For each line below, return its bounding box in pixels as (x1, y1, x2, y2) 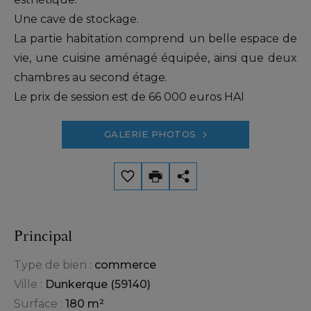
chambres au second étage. (14, 71, 167, 85)
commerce (94, 258, 156, 272)
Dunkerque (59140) (45, 278, 151, 292)
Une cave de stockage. (14, 12, 139, 26)
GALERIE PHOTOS (103, 128, 196, 140)
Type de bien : (14, 258, 92, 272)
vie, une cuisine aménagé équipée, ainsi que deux (14, 51, 297, 65)
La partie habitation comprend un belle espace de (14, 32, 297, 46)
